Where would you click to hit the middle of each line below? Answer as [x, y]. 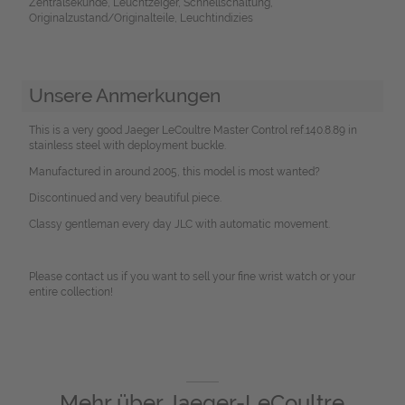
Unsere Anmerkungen [124, 96]
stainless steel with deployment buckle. [127, 146]
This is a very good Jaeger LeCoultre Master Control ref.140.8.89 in [193, 131]
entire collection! [71, 292]
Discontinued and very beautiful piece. [125, 198]
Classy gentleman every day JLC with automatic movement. [179, 225]
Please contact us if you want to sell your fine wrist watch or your [192, 277]
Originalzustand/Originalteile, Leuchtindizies [141, 18]
